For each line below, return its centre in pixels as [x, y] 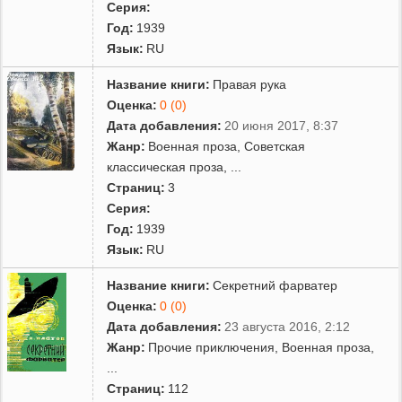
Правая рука [250, 84]
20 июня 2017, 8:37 [282, 125]
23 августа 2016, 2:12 [288, 326]
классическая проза [166, 166]
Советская [275, 146]
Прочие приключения [212, 347]
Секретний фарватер [275, 285]
